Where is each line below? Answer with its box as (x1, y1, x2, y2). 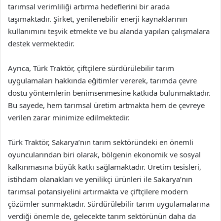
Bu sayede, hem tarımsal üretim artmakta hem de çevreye (8, 100, 205, 110)
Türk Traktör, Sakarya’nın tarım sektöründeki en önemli (8, 137, 193, 147)
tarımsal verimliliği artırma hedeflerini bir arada (8, 1, 170, 11)
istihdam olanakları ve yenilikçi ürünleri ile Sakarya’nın (8, 174, 192, 184)
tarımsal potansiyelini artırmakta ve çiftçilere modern (8, 186, 188, 196)
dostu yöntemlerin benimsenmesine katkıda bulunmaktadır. (8, 88, 211, 98)
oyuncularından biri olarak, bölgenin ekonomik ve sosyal (8, 149, 201, 159)
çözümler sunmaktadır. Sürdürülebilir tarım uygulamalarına (8, 199, 210, 209)
